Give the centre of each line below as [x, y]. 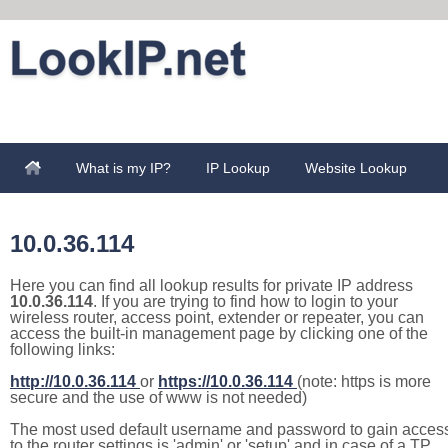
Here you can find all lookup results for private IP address [211, 285]
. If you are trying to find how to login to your [245, 301]
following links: [62, 349]
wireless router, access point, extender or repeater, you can [217, 317]
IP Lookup [238, 168]
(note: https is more [364, 381]
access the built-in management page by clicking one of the [219, 333]
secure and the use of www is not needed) [158, 397]
